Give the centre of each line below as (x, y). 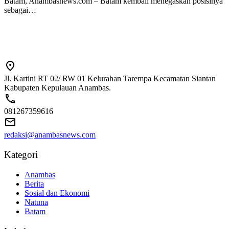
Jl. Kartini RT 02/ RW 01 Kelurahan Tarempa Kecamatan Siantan (110, 79)
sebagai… (20, 10)
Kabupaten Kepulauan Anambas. (58, 88)
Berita (34, 184)
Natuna (36, 202)
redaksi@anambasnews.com (50, 135)
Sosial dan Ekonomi (57, 193)
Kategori (21, 155)
